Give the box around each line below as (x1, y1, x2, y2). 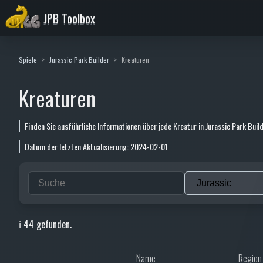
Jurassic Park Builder (49, 55, 109, 65)
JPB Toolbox (43, 9, 95, 27)
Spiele (19, 55, 37, 65)
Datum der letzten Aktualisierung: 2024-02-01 (25, 140, 168, 153)
